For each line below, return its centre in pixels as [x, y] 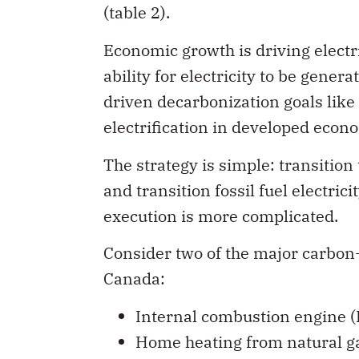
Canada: [134, 279]
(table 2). [137, 13]
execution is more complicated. [221, 216]
